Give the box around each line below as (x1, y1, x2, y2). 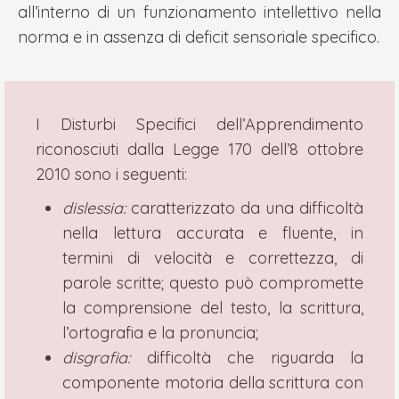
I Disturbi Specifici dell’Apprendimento (36, 114, 363, 134)
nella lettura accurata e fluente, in (62, 223, 363, 243)
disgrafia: (62, 347, 130, 368)
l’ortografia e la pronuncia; (62, 322, 258, 343)
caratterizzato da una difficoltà (126, 198, 363, 218)
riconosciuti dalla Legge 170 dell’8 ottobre (36, 139, 363, 159)
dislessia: (62, 198, 126, 218)
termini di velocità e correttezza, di (62, 248, 363, 268)
